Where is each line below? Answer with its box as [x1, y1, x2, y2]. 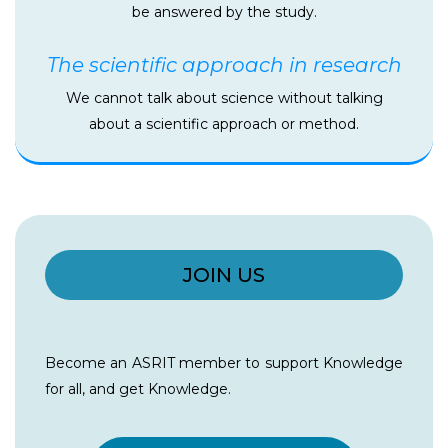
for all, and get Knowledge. [45, 380, 231, 399]
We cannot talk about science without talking [65, 89, 383, 108]
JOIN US [183, 263, 265, 288]
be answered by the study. [131, 3, 317, 22]
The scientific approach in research [46, 53, 402, 78]
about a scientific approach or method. [89, 115, 359, 134]
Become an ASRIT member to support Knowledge [45, 354, 403, 373]
